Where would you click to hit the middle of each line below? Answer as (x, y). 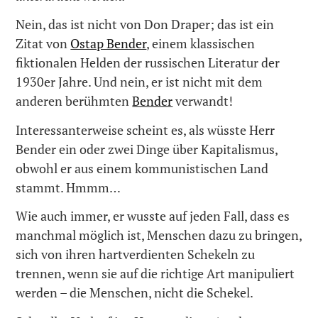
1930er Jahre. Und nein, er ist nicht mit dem (139, 82)
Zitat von (43, 44)
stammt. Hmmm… (68, 187)
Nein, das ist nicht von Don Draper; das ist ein (145, 24)
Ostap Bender (109, 44)
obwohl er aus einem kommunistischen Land (142, 168)
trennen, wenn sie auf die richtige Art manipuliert (155, 274)
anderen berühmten (74, 101)
